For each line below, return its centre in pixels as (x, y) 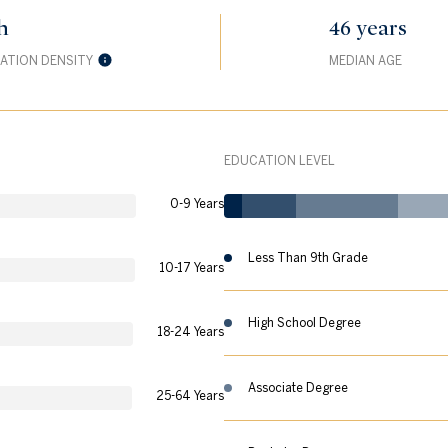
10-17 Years (191, 267)
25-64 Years (190, 395)
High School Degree (304, 322)
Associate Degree (298, 387)
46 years (367, 27)
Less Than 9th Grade (308, 257)
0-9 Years (197, 203)
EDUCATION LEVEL (279, 160)
